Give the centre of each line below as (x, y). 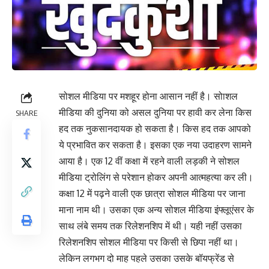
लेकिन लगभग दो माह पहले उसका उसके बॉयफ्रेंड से (147, 258)
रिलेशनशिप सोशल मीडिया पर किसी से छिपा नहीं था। (149, 242)
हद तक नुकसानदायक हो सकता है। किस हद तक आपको (155, 128)
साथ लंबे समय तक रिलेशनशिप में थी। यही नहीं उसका (150, 225)
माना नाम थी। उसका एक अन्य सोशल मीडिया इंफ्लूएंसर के (156, 209)
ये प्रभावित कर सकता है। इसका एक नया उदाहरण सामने (155, 144)
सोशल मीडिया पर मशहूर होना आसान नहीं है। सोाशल (148, 96)
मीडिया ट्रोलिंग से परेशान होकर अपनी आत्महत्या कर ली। (156, 177)
